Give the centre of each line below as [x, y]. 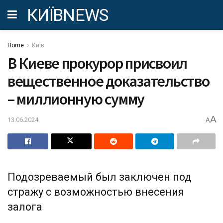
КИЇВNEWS [68, 15]
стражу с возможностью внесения [96, 192]
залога [25, 207]
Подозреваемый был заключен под [100, 177]
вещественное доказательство [109, 81]
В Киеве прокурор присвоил [97, 63]
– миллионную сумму [76, 99]
